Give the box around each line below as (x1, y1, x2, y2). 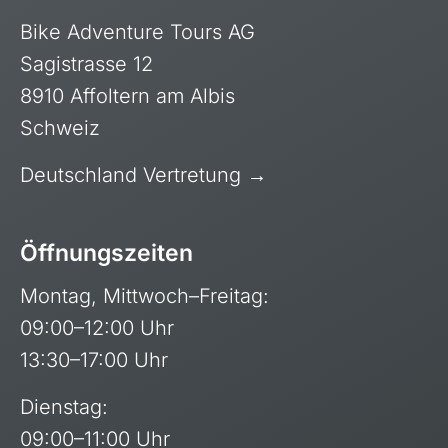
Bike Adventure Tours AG (19, 19, 255, 44)
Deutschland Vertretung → (19, 162, 267, 187)
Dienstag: (19, 394, 108, 419)
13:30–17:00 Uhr (19, 347, 168, 372)
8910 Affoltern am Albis (19, 83, 235, 108)
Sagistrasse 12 (19, 51, 153, 76)
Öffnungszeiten (19, 238, 193, 267)
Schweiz (19, 115, 100, 140)
